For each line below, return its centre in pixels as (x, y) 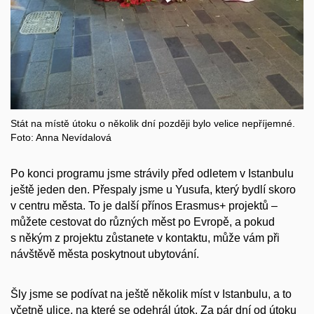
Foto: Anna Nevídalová (61, 138)
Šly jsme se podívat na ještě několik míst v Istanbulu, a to (151, 294)
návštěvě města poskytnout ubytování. (105, 254)
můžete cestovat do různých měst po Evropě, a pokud (143, 222)
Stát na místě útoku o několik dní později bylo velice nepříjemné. (153, 124)
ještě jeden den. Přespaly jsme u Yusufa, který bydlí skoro (153, 190)
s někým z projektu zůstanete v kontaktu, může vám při (145, 238)
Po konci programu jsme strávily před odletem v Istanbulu (152, 174)
